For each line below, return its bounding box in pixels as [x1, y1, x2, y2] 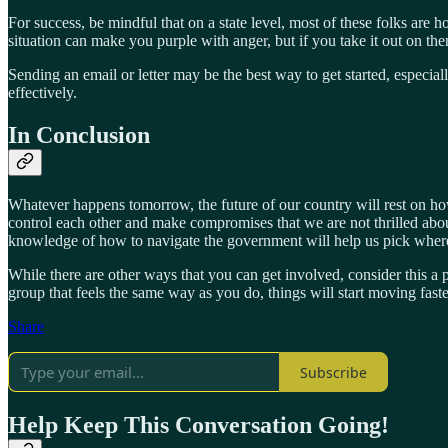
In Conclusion [8, 122, 150, 149]
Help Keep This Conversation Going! [8, 412, 389, 439]
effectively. [8, 84, 77, 102]
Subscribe [300, 362, 367, 382]
